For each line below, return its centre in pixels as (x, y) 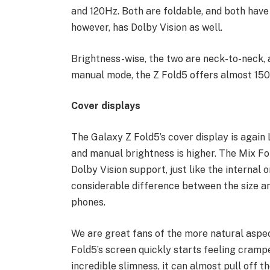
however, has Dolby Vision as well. (146, 27)
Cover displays (105, 106)
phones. (88, 202)
